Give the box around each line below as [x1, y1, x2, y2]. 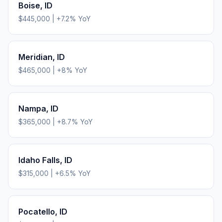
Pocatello [18, 206, 55, 217]
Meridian [18, 52, 53, 62]
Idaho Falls [18, 155, 60, 165]
